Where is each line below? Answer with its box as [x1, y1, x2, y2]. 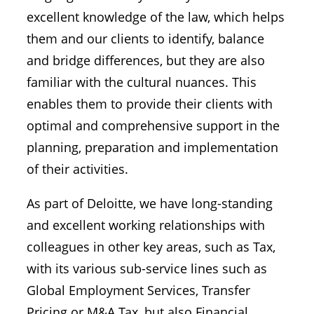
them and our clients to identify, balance [27, 30, 264, 47]
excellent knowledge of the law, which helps [27, 8, 285, 25]
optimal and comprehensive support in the [27, 117, 280, 134]
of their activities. [27, 161, 128, 177]
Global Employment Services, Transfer [27, 282, 250, 299]
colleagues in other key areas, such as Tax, [27, 238, 275, 255]
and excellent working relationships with [27, 217, 265, 233]
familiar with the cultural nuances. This [27, 74, 257, 90]
